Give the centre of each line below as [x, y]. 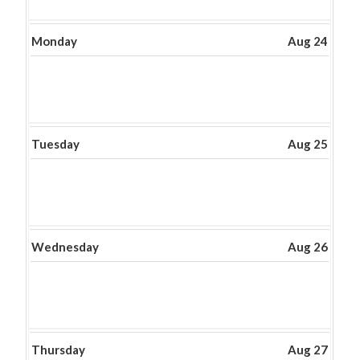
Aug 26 [308, 247]
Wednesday [65, 247]
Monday [55, 41]
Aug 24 [308, 41]
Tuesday [56, 144]
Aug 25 [308, 144]
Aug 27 [308, 350]
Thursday [59, 350]
